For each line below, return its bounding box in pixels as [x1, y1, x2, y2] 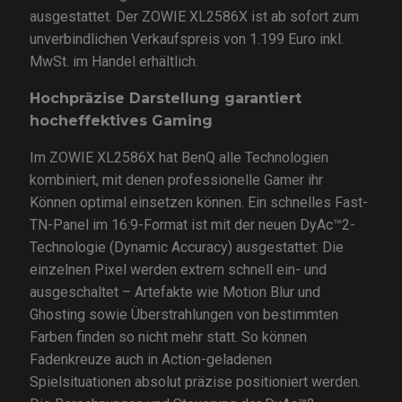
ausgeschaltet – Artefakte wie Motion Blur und [29, 284, 320, 301]
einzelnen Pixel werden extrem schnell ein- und [29, 261, 327, 279]
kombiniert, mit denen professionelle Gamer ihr [29, 171, 323, 189]
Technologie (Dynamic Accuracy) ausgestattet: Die [29, 239, 344, 257]
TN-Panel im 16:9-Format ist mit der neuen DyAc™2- [29, 216, 355, 234]
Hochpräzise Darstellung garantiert [29, 90, 301, 108]
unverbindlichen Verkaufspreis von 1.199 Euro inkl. [29, 31, 344, 48]
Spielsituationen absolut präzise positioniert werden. [29, 373, 361, 391]
